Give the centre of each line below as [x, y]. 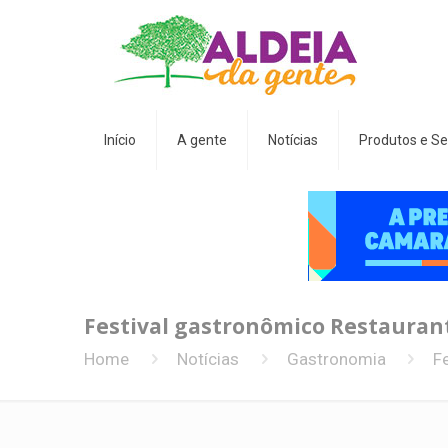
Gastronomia [336, 359]
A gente [202, 140]
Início [120, 140]
